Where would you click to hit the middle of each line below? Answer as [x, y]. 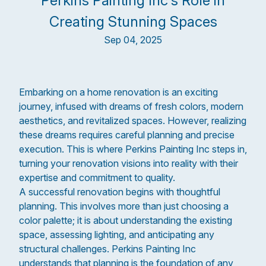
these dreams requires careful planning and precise [127, 135]
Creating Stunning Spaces [133, 22]
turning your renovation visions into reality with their [129, 163]
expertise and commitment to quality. [97, 178]
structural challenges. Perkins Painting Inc [107, 249]
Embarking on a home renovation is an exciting [118, 92]
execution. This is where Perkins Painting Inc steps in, [133, 149]
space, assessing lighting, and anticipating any [117, 235]
